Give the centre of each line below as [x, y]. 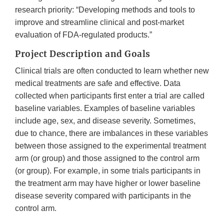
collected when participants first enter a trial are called [110, 96]
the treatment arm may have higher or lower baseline [108, 183]
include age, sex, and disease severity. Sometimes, [105, 121]
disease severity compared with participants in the [103, 196]
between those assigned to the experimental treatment [110, 146]
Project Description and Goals [83, 54]
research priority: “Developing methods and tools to [105, 10]
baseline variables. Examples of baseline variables [105, 108]
